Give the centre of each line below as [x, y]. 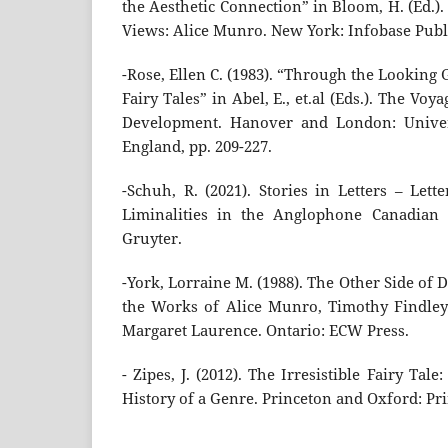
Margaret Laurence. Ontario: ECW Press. [265, 331]
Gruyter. [152, 239]
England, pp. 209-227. [197, 147]
